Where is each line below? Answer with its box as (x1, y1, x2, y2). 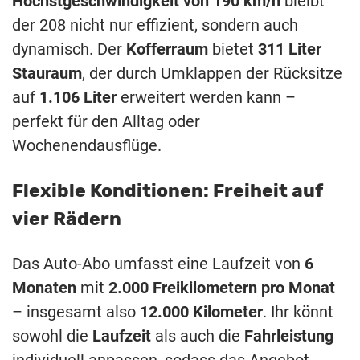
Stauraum (12, 63, 82, 84)
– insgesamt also (12, 302, 140, 322)
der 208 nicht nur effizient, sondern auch (12, 15, 298, 35)
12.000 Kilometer (140, 302, 263, 322)
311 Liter (258, 39, 321, 59)
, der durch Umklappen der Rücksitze (82, 63, 342, 84)
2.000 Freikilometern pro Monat (108, 278, 335, 298)
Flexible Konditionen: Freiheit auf (12, 178, 323, 202)
